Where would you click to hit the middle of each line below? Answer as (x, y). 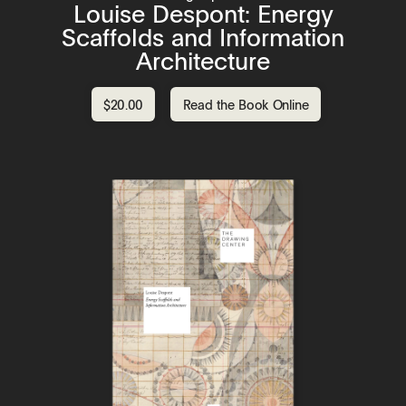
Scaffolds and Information (203, 38)
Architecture (203, 61)
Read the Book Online (246, 104)
